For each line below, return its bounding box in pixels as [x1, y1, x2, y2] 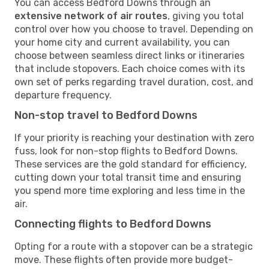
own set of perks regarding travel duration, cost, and [14, 76, 253, 88]
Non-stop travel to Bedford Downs [14, 108, 198, 122]
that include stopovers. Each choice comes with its [14, 62, 245, 74]
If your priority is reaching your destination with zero [14, 131, 254, 144]
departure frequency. [14, 89, 112, 101]
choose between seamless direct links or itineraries [14, 49, 244, 61]
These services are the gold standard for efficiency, [14, 158, 247, 170]
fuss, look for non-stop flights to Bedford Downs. [14, 145, 238, 157]
